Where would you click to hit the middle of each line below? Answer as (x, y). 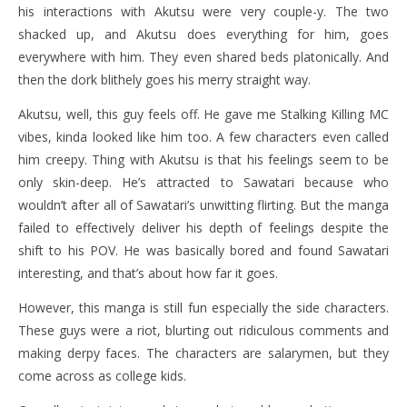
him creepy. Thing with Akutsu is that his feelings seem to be (203, 159)
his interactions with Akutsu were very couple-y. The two (203, 11)
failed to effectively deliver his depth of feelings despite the (203, 227)
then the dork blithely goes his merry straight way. (164, 79)
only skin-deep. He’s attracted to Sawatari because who (203, 182)
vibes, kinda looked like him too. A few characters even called (203, 136)
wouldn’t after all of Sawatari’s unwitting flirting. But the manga (203, 204)
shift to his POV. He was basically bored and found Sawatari (203, 250)
